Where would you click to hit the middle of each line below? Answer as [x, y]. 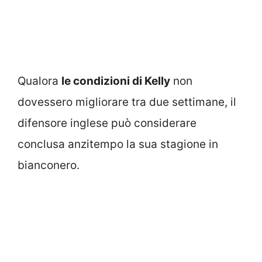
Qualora [39, 81]
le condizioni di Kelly [116, 81]
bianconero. [49, 166]
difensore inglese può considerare [107, 123]
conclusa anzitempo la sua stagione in [118, 144]
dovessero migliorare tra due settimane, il [127, 102]
